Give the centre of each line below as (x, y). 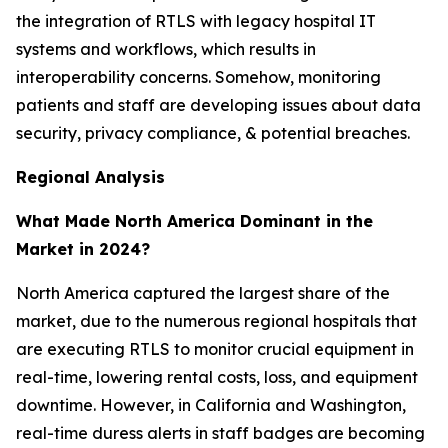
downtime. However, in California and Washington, (211, 404)
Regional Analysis (90, 176)
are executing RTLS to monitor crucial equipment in (215, 348)
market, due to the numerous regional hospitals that (216, 320)
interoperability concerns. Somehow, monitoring (198, 76)
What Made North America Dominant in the (194, 220)
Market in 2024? (83, 248)
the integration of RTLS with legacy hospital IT (196, 20)
